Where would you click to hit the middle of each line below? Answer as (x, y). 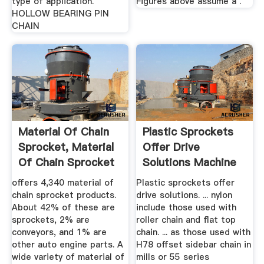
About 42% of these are (63, 208)
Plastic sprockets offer (186, 183)
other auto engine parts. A (67, 245)
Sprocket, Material (66, 147)
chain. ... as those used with (194, 232)
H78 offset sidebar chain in (194, 245)
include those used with (187, 208)
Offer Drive (171, 147)
